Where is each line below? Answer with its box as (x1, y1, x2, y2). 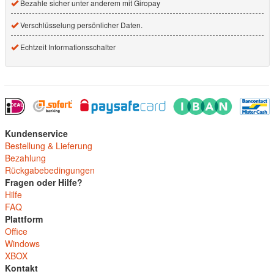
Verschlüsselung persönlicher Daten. (18, 19, 143, 30)
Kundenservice (5, 127, 68, 139)
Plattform (5, 212, 43, 225)
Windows (5, 237, 40, 250)
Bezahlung (5, 151, 46, 164)
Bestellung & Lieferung (5, 139, 92, 152)
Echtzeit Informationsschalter (18, 41, 116, 52)
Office (5, 224, 28, 237)
